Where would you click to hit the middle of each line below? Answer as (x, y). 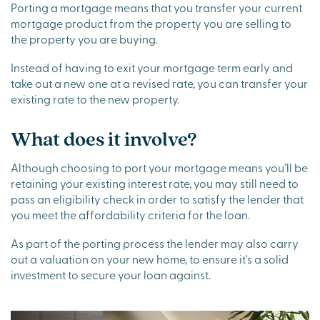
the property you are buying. (84, 39)
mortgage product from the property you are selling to (151, 23)
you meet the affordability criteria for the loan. (130, 215)
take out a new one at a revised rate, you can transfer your (159, 83)
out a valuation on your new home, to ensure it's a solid (150, 259)
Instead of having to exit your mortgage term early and (152, 67)
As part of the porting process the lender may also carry (155, 243)
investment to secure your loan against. (111, 275)
